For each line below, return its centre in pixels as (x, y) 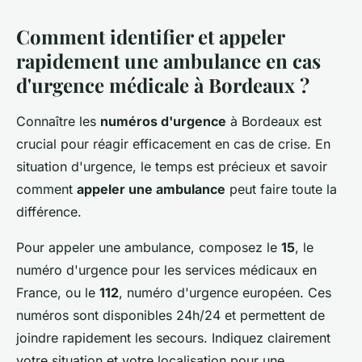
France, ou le (58, 292)
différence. (49, 211)
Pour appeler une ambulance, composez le (149, 247)
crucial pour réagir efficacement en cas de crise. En (173, 143)
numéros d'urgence (163, 121)
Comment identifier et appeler (150, 36)
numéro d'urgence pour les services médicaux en (166, 269)
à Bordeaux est (274, 121)
